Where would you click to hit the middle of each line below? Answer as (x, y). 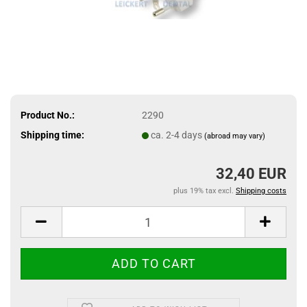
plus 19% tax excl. (205, 191)
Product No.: (48, 115)
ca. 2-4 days (177, 135)
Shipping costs (261, 191)
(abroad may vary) (234, 136)
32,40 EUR (251, 174)
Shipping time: (52, 135)
